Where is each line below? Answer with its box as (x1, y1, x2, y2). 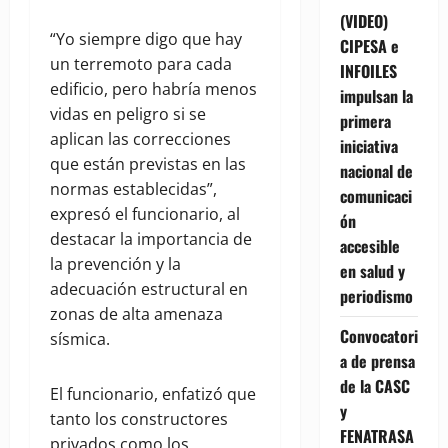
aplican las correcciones (50, 128, 231, 151)
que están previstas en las (50, 153, 246, 176)
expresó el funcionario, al (50, 203, 240, 226)
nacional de (339, 158, 413, 183)
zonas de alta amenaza (50, 303, 223, 326)
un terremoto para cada (50, 53, 232, 76)
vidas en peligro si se (50, 103, 206, 126)
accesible (339, 233, 400, 258)
